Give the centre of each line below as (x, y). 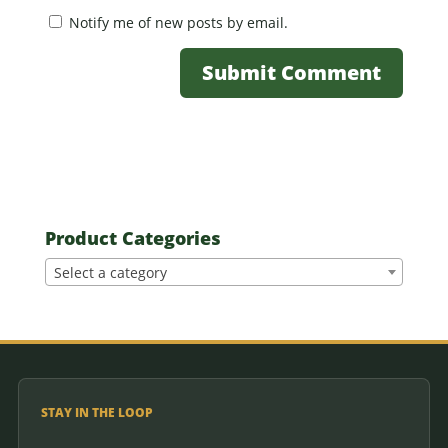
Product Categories (132, 238)
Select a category (110, 273)
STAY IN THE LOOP (97, 413)
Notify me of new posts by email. (178, 23)
